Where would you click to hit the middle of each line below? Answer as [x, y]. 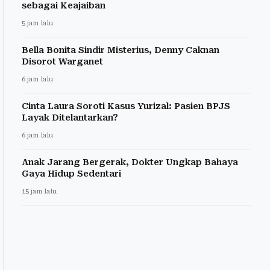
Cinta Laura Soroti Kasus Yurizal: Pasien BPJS [126, 106]
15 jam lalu [39, 192]
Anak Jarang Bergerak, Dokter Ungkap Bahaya [130, 162]
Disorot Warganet [62, 62]
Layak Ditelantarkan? [70, 118]
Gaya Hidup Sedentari [71, 174]
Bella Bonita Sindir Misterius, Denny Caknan [121, 50]
